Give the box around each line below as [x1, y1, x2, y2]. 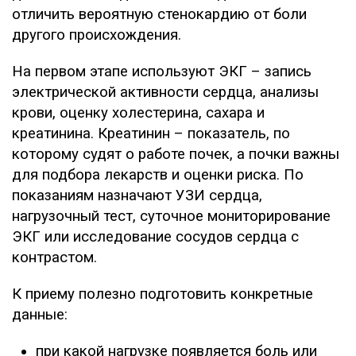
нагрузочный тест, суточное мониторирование [12, 207, 331, 225]
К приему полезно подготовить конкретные [12, 284, 313, 303]
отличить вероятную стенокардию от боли [12, 5, 307, 23]
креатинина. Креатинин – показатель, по [12, 124, 290, 142]
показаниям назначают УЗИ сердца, [12, 186, 262, 204]
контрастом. [12, 248, 97, 266]
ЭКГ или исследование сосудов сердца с [12, 227, 299, 246]
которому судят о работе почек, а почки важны [12, 145, 339, 163]
